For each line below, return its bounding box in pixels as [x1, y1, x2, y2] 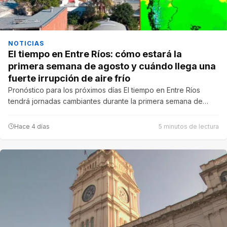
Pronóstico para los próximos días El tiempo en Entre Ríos [8, 85, 200, 94]
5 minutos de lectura [159, 122, 219, 130]
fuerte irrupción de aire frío [8, 72, 130, 84]
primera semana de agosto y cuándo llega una [8, 60, 216, 71]
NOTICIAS [8, 39, 44, 47]
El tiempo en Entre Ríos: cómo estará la [8, 48, 182, 59]
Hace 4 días [14, 122, 50, 130]
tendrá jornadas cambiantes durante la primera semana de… [8, 96, 208, 105]
